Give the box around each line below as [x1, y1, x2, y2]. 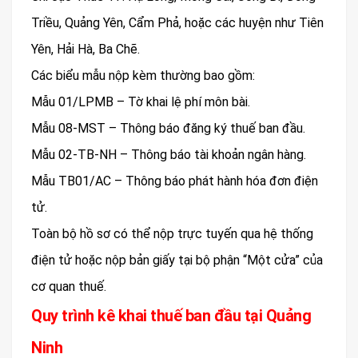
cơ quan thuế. [31, 279, 106, 295]
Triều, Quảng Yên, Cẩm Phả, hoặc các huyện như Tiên [31, 15, 324, 31]
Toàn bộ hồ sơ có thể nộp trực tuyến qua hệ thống [31, 226, 313, 242]
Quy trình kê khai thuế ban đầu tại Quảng [31, 306, 311, 326]
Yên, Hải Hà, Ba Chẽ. [31, 42, 140, 58]
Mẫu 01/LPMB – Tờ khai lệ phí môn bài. [31, 94, 250, 110]
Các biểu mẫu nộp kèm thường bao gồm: [31, 68, 255, 84]
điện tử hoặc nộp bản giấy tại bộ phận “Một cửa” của [31, 253, 323, 268]
